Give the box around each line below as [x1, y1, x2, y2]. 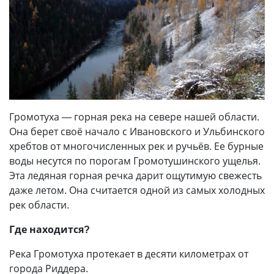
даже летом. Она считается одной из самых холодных [9, 183, 265, 198]
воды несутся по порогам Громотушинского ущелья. [9, 154, 261, 168]
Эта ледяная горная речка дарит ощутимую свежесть [9, 169, 262, 183]
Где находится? [9, 223, 90, 237]
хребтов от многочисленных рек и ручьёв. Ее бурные [9, 139, 264, 154]
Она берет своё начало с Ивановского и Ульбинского [9, 125, 265, 139]
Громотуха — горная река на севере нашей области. [9, 110, 259, 124]
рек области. [9, 198, 69, 212]
